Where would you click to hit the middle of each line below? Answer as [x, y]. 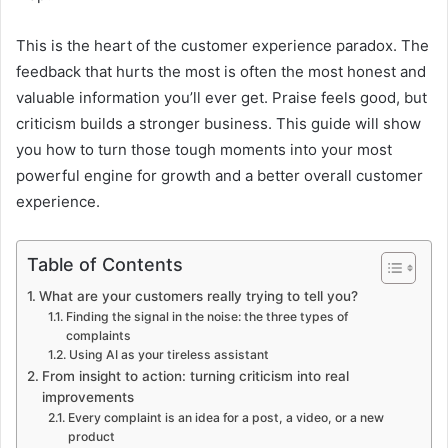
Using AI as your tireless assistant [168, 355]
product [91, 437]
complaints [98, 336]
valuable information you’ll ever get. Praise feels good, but [221, 98]
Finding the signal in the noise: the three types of [206, 317]
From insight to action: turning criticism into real [195, 376]
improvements [87, 397]
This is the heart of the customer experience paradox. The [222, 46]
